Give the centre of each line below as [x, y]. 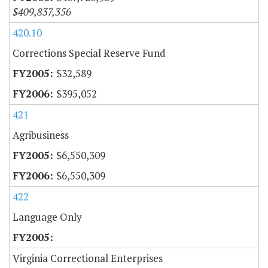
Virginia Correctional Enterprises [88, 258]
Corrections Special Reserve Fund [89, 53]
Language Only [47, 217]
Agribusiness [41, 135]
